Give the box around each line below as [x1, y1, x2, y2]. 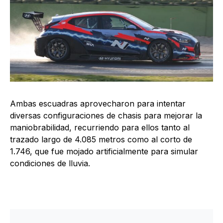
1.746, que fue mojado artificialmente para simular [10, 146, 198, 156]
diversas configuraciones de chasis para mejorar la [10, 110, 202, 120]
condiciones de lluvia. [10, 158, 90, 168]
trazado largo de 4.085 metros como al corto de [10, 134, 192, 144]
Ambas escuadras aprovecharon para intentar [10, 98, 186, 109]
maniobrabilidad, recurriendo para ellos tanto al [10, 122, 190, 132]
